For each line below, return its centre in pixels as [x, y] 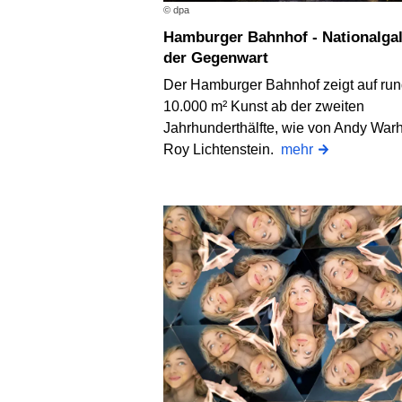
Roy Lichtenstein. [222, 149]
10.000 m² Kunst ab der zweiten [264, 106]
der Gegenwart [216, 57]
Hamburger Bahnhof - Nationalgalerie [169, 37]
